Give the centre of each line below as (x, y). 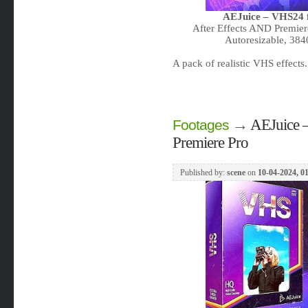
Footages (200, 125)
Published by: (203, 173)
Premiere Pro (210, 143)
